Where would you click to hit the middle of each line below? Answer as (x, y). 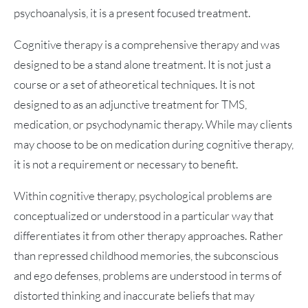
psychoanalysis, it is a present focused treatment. (132, 13)
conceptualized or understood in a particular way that (144, 216)
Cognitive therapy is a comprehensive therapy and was (147, 45)
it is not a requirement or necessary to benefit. (127, 164)
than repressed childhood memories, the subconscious (146, 256)
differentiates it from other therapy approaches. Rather (148, 236)
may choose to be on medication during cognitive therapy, (154, 144)
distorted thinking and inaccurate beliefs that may (134, 296)
